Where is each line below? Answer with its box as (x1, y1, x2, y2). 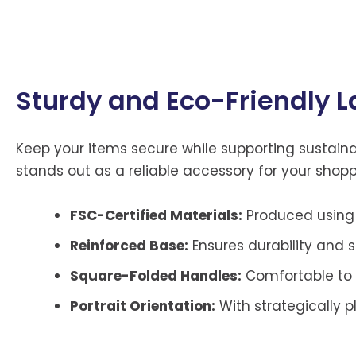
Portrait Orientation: (70, 296, 215, 315)
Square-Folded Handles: (70, 265, 242, 285)
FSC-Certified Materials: (70, 205, 242, 225)
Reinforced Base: (70, 235, 188, 255)
